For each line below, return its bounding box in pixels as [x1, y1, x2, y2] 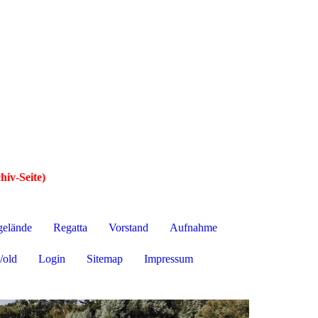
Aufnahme [170, 221, 217, 234]
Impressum [144, 253, 193, 265]
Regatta [53, 221, 87, 234]
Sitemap [87, 253, 123, 265]
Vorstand [109, 221, 148, 234]
